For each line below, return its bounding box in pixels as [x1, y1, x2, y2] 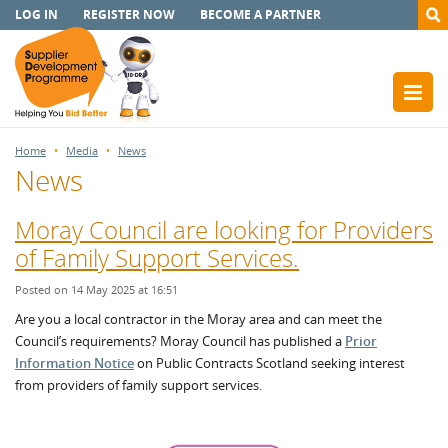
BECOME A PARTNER [200, 6, 321, 23]
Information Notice [15, 354, 134, 372]
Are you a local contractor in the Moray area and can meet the [15, 310, 382, 328]
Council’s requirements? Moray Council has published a [15, 332, 345, 350]
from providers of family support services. [15, 376, 262, 394]
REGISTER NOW [83, 6, 175, 23]
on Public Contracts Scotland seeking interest [134, 354, 405, 372]
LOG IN [15, 6, 58, 23]
